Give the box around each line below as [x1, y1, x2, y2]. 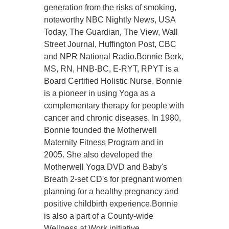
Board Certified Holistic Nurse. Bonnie [44, 76, 182, 85]
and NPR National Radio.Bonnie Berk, [44, 52, 184, 61]
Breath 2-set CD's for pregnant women [44, 174, 182, 184]
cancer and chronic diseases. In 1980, [44, 113, 181, 122]
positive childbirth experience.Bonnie [44, 199, 178, 208]
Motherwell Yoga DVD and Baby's [44, 162, 168, 171]
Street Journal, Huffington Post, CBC [44, 39, 177, 49]
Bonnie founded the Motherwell [44, 125, 157, 134]
